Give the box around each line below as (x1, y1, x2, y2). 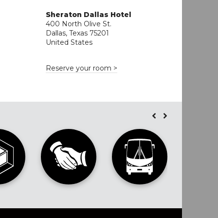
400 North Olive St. (46, 19, 112, 28)
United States (46, 37, 93, 47)
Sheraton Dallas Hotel (46, 10, 132, 19)
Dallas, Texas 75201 (46, 28, 109, 37)
